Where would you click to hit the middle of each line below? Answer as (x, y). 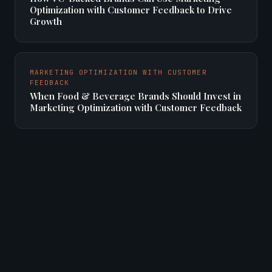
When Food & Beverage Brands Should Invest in (135, 96)
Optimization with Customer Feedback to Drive (131, 10)
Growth (46, 21)
